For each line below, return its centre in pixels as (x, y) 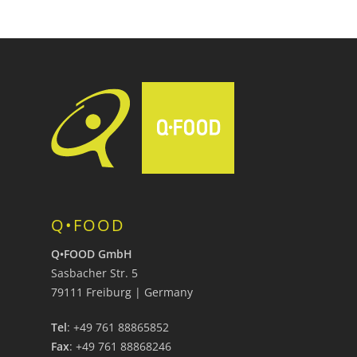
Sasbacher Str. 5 (94, 273)
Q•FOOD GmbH (92, 254)
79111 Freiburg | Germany (122, 292)
